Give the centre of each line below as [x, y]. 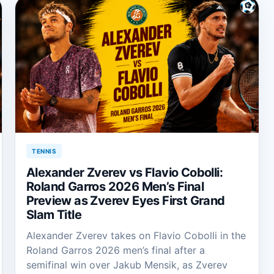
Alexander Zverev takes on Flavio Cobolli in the [136, 235]
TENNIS [44, 151]
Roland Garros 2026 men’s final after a [116, 250]
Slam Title [54, 214]
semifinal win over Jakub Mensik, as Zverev [127, 265]
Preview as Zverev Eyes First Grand [126, 200]
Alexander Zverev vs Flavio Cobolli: [124, 172]
